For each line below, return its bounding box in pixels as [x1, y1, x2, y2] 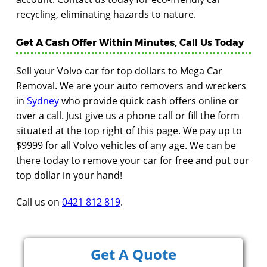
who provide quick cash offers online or [59, 94, 239, 107]
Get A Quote [91, 244, 176, 264]
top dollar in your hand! [16, 169, 122, 182]
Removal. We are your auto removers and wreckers [16, 79, 246, 92]
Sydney [27, 94, 59, 107]
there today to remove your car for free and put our [16, 154, 249, 167]
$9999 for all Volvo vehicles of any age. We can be [16, 139, 236, 152]
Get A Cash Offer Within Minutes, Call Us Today [16, 36, 244, 48]
